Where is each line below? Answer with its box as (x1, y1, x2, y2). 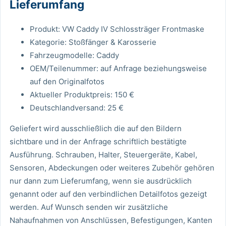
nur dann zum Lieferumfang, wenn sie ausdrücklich (10, 176, 192, 186)
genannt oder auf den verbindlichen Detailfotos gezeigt (10, 189, 207, 199)
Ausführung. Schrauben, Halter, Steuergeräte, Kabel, (10, 149, 197, 159)
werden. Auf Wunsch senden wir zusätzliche (10, 202, 168, 212)
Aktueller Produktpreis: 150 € (30, 89, 134, 99)
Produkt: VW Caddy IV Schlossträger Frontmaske (30, 24, 204, 34)
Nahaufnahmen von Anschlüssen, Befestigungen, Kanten (10, 215, 212, 225)
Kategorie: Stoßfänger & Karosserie (30, 37, 156, 47)
